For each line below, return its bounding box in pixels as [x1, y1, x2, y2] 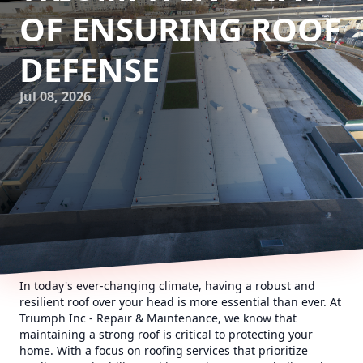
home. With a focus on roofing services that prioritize [19, 343, 308, 358]
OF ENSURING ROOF [19, 6, 341, 51]
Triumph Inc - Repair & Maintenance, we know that [19, 310, 297, 326]
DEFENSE [19, 47, 160, 92]
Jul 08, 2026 [19, 88, 91, 105]
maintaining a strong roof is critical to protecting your [19, 327, 313, 342]
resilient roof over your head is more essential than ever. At [19, 294, 341, 310]
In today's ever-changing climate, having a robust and [19, 278, 315, 293]
